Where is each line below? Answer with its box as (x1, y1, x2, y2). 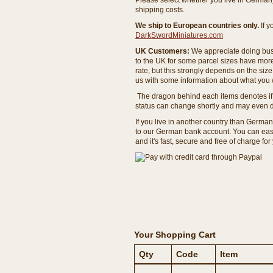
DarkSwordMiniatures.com (135, 31, 223, 40)
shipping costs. (135, 5, 185, 14)
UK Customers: (135, 47, 191, 55)
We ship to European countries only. (135, 21, 261, 30)
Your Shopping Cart (134, 230, 216, 239)
